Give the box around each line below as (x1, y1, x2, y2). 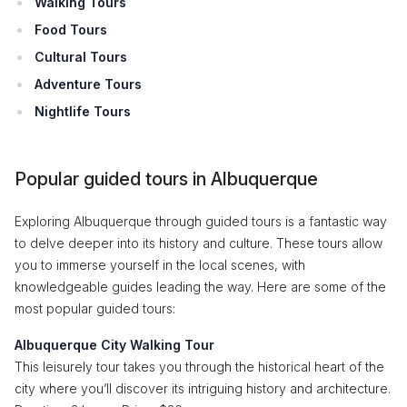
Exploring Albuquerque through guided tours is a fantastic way (15, 213, 387, 229)
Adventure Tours (35, 76, 142, 92)
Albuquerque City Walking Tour (15, 337, 214, 352)
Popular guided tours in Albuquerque (15, 168, 318, 190)
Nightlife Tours (35, 104, 131, 119)
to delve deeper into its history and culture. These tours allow (15, 235, 382, 251)
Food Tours (35, 22, 107, 37)
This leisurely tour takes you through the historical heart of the (15, 359, 384, 374)
